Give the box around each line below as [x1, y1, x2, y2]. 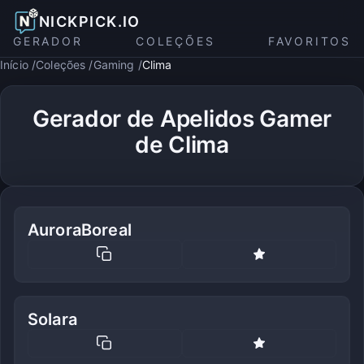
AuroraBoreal [28, 220, 132, 240]
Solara [28, 309, 77, 329]
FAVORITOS [267, 34, 351, 48]
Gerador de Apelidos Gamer [32, 105, 331, 132]
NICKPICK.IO [39, 12, 141, 30]
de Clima [135, 131, 229, 158]
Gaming [93, 58, 135, 71]
